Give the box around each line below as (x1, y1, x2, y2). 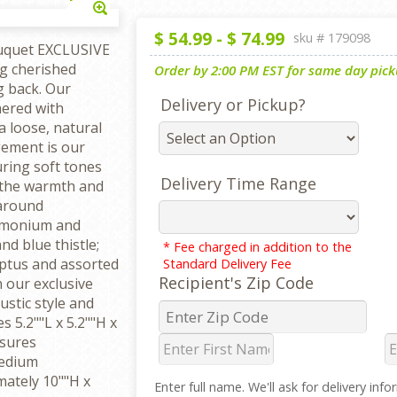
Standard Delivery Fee (162, 255, 292, 272)
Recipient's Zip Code (158, 272, 314, 293)
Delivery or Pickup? (160, 94, 306, 115)
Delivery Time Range (160, 173, 316, 194)
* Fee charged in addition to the (162, 238, 352, 255)
